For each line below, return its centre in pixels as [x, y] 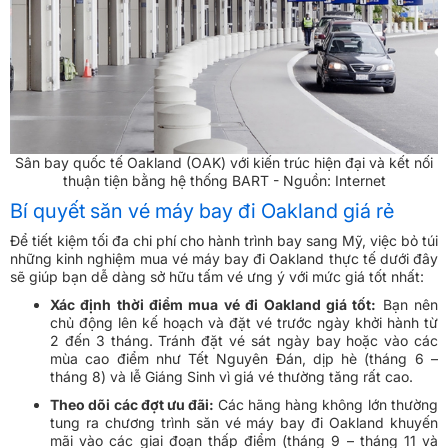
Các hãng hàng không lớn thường [328, 405]
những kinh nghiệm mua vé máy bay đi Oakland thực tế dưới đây [224, 259]
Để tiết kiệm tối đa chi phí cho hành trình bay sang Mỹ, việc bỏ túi [224, 241]
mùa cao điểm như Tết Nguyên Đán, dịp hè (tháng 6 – [244, 359]
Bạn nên [407, 305]
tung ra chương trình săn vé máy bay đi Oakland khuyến [244, 423]
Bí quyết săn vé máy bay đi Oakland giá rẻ [204, 211]
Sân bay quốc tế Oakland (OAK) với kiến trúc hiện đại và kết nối [224, 163]
